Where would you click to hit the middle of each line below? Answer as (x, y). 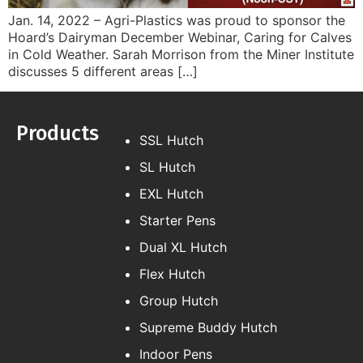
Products (58, 134)
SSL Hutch (171, 141)
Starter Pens (177, 221)
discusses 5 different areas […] (103, 71)
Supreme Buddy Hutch (208, 328)
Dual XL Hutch (183, 248)
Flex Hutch (172, 274)
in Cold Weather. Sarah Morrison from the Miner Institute (181, 54)
